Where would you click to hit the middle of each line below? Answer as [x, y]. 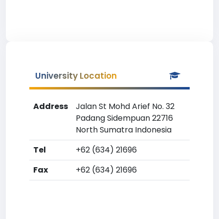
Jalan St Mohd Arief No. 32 [125, 106]
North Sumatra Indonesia [124, 130]
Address [51, 106]
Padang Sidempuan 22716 [124, 118]
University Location [76, 76]
